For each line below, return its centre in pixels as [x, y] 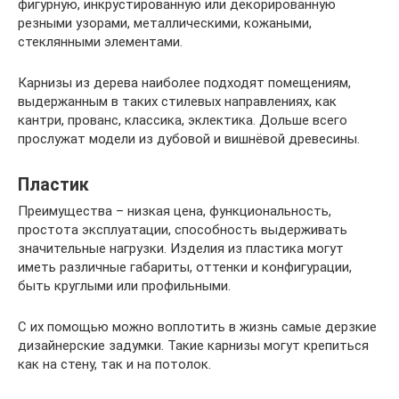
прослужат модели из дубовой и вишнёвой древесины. [189, 139]
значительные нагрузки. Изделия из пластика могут [181, 249]
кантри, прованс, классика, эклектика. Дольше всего [183, 121]
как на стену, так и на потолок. [114, 365]
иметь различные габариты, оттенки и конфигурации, [185, 268]
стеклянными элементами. [100, 42]
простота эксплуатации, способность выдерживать [183, 230]
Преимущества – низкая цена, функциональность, [175, 212]
